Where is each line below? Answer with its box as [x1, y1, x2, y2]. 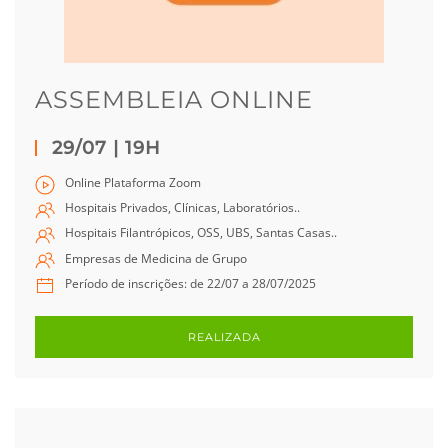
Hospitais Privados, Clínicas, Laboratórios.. [65, 199, 300, 217]
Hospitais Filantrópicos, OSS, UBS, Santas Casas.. [65, 224, 337, 242]
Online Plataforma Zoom [65, 173, 201, 191]
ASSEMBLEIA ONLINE [35, 85, 313, 115]
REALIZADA [187, 329, 261, 344]
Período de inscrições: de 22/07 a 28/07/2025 [65, 274, 316, 292]
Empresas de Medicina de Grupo [65, 249, 247, 267]
